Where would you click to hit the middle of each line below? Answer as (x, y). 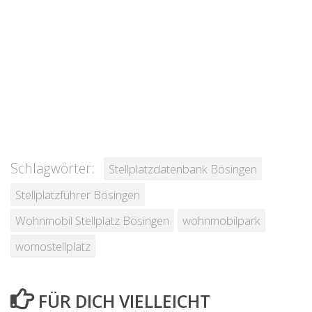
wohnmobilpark (221, 221)
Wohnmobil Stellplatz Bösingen (92, 221)
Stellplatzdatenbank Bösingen (183, 169)
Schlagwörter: (53, 169)
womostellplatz (53, 247)
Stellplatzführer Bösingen (78, 195)
